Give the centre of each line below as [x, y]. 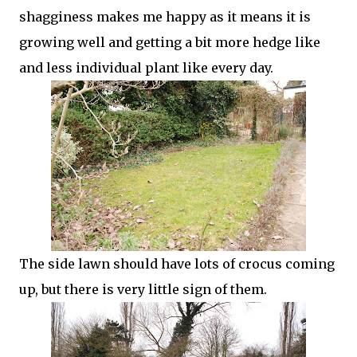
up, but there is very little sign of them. [145, 289]
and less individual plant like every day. [146, 68]
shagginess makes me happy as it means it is [165, 17]
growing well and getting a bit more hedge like [170, 42]
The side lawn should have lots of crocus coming [177, 264]
